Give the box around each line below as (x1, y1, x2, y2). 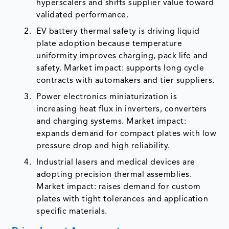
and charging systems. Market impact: (36, 117, 187, 126)
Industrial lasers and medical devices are (36, 158, 195, 167)
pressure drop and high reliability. (36, 142, 170, 150)
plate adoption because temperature (36, 39, 182, 48)
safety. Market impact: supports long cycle (36, 64, 204, 73)
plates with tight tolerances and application (36, 195, 209, 203)
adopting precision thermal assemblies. (36, 170, 192, 179)
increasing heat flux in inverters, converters (36, 105, 207, 113)
